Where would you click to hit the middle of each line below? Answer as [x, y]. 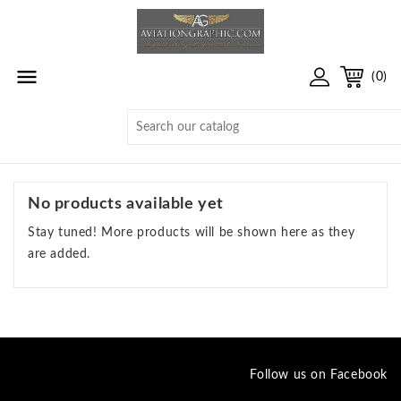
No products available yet [126, 204]
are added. [59, 254]
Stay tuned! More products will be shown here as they [192, 233]
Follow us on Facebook [319, 375]
